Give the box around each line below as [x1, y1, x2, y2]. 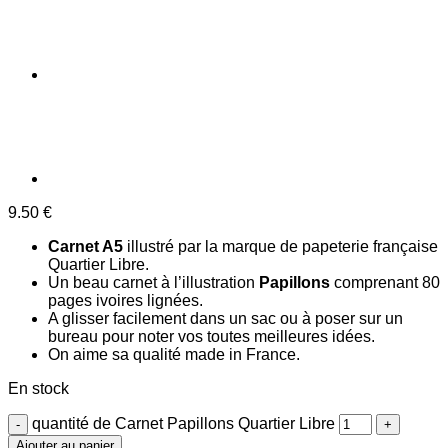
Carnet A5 [48, 237, 123, 255]
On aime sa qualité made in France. [48, 345, 300, 363]
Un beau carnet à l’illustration [48, 273, 259, 291]
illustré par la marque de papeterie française [123, 237, 438, 255]
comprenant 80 [330, 273, 440, 291]
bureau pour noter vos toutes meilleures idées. [48, 327, 375, 345]
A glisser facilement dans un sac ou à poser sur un [48, 309, 403, 327]
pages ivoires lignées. [48, 291, 203, 309]
